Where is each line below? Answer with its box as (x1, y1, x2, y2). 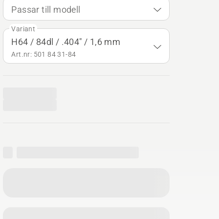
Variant (11, 25, 36, 33)
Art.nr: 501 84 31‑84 (11, 50, 76, 58)
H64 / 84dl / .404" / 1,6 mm (11, 37, 121, 47)
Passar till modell (11, 4, 81, 15)
